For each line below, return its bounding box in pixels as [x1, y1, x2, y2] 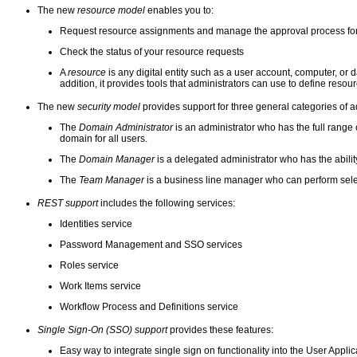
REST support [37, 197, 99, 209]
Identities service [60, 218, 133, 229]
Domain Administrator [79, 121, 174, 133]
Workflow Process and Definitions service [60, 300, 239, 312]
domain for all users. [60, 132, 148, 144]
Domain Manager [79, 153, 155, 165]
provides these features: [167, 324, 274, 335]
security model [77, 100, 141, 112]
